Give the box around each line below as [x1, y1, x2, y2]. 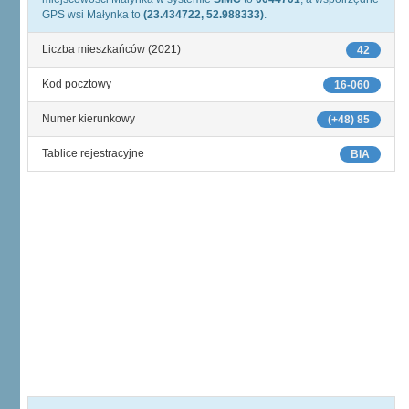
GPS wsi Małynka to [42, 8, 143, 21]
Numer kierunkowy [42, 112, 135, 125]
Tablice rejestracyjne [42, 147, 144, 160]
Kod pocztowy [42, 78, 111, 90]
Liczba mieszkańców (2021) [42, 43, 181, 56]
